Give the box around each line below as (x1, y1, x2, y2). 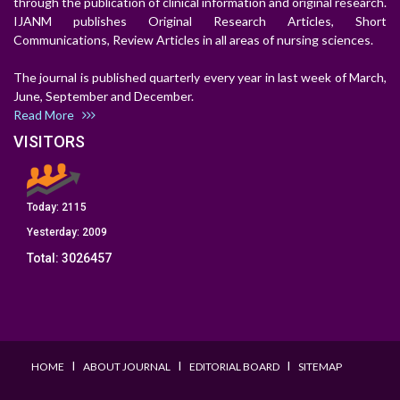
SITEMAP (298, 360, 342, 374)
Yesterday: (27, 226, 82, 239)
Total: (27, 251, 62, 266)
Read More (13, 107, 82, 123)
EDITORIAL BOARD (189, 360, 279, 374)
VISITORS (13, 132, 85, 152)
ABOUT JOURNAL (83, 360, 171, 374)
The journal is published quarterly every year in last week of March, (13, 70, 387, 86)
